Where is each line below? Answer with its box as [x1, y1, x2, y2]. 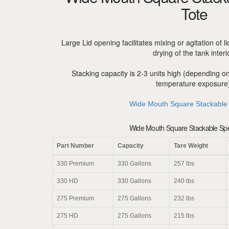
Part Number [57, 142, 94, 149]
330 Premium [57, 160, 94, 167]
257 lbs [174, 160, 194, 167]
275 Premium [57, 195, 94, 202]
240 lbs [174, 177, 194, 185]
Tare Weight [174, 142, 208, 149]
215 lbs [174, 212, 194, 219]
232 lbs [174, 195, 194, 202]
